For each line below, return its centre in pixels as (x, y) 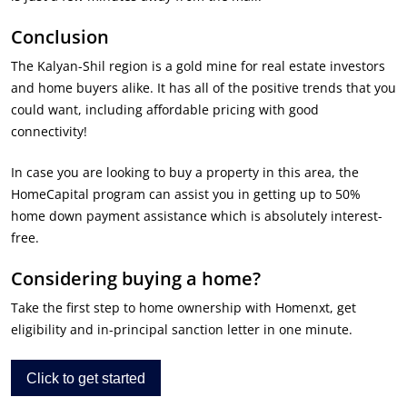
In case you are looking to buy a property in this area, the (185, 172)
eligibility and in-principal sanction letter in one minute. (182, 329)
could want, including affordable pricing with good (165, 109)
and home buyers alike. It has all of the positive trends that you (203, 87)
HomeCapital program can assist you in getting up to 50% (186, 194)
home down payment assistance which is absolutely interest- (197, 215)
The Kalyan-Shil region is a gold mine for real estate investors (198, 65)
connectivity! (49, 131)
